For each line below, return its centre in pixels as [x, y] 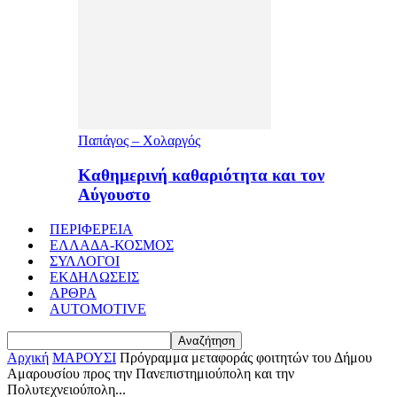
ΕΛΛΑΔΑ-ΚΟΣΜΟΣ [112, 245]
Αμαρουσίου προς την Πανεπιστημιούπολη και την [151, 373]
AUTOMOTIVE [98, 308]
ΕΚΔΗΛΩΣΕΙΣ [94, 276]
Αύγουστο [114, 195]
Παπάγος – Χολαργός [139, 141]
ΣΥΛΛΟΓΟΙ [85, 261]
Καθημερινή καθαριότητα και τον [201, 175]
